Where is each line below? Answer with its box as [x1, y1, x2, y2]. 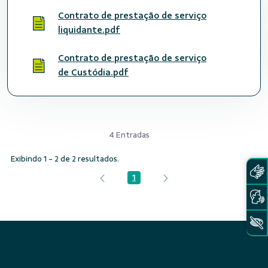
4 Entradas [109, 130, 150, 139]
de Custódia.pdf [58, 67, 129, 78]
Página [133, 176, 160, 185]
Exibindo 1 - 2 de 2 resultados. [11, 154, 119, 163]
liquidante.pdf [58, 25, 120, 35]
